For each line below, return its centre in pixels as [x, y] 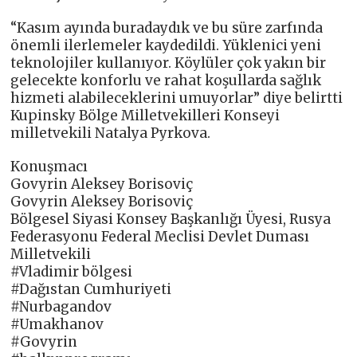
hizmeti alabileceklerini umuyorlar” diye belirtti [177, 98]
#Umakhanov [57, 324]
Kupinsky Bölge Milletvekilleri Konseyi [145, 115]
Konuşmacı [49, 166]
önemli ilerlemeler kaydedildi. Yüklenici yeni [166, 45]
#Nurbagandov [61, 306]
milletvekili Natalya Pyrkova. [111, 133]
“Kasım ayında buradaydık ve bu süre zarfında [167, 27]
